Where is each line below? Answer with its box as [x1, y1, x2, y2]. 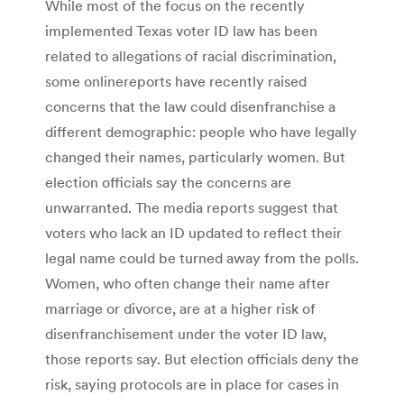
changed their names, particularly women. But [45, 147, 345, 166]
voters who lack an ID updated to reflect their [45, 223, 342, 242]
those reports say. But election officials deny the [45, 349, 359, 368]
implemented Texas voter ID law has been [45, 21, 317, 40]
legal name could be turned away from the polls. [45, 248, 359, 267]
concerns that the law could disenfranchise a [45, 96, 335, 115]
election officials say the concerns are [45, 172, 291, 191]
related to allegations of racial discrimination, [45, 46, 336, 65]
